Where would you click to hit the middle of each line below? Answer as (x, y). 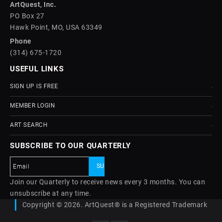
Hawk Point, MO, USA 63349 (56, 27)
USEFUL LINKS (37, 69)
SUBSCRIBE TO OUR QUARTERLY (70, 146)
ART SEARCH (29, 125)
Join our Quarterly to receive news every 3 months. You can (108, 182)
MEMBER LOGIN (32, 106)
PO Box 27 (27, 16)
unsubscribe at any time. (51, 193)
